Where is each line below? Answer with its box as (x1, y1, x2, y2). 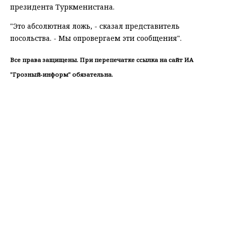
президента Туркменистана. (10, 2, 115, 12)
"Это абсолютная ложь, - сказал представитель (10, 21, 180, 31)
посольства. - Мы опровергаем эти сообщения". (10, 33, 182, 43)
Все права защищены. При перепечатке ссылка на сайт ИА (10, 56, 193, 64)
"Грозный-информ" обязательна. (10, 70, 113, 78)
